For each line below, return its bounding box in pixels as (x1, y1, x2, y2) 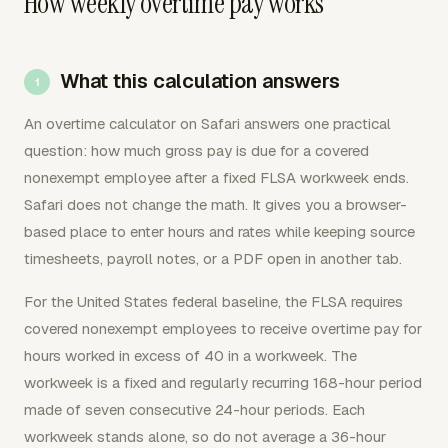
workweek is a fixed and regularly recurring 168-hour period (24, 373, 422, 392)
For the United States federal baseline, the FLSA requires (24, 292, 403, 311)
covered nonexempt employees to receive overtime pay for (24, 319, 422, 338)
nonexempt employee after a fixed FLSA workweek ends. (24, 168, 409, 187)
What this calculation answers (60, 68, 340, 94)
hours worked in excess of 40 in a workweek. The (24, 346, 357, 365)
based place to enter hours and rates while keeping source (24, 222, 415, 241)
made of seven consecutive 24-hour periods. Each (24, 400, 365, 419)
